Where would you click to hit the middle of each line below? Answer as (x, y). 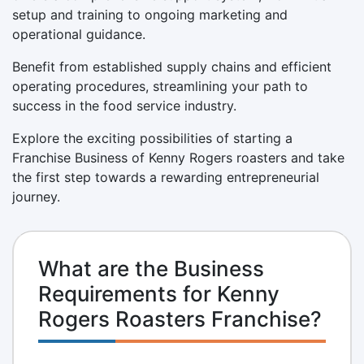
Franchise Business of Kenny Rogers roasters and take (178, 157)
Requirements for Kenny (159, 293)
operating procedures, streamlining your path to (160, 86)
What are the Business (151, 268)
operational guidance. (79, 34)
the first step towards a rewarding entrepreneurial (166, 177)
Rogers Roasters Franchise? (180, 318)
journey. (36, 196)
